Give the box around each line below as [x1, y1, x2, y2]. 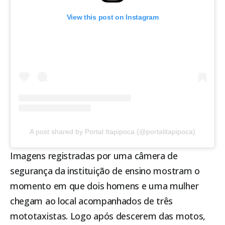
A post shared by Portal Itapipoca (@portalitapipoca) [30, 128, 195, 136]
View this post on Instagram [66, 13, 159, 22]
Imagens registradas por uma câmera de [10, 150, 178, 162]
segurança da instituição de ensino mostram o [10, 165, 200, 177]
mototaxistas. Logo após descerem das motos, [10, 210, 206, 222]
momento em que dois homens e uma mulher [10, 180, 199, 192]
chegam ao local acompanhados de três [10, 195, 173, 207]
